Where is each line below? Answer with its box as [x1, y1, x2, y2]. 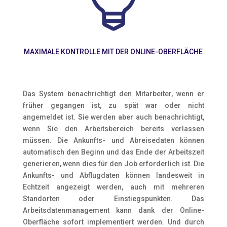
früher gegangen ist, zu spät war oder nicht [22, 101, 205, 109]
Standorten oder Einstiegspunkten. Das [22, 195, 205, 203]
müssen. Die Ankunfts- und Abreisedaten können [22, 136, 205, 144]
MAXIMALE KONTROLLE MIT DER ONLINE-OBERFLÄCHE [24, 48, 203, 56]
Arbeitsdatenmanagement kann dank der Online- [22, 206, 205, 214]
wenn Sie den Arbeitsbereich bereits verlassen [22, 125, 205, 133]
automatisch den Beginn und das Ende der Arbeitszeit [22, 148, 205, 156]
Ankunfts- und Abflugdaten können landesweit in [22, 171, 205, 179]
